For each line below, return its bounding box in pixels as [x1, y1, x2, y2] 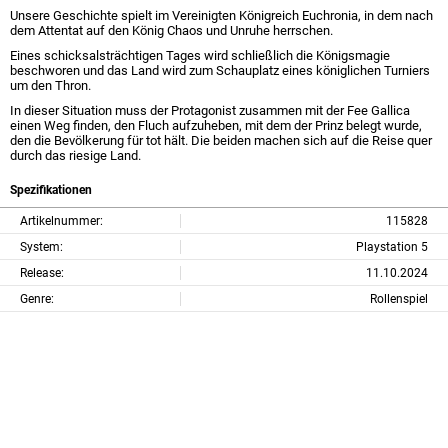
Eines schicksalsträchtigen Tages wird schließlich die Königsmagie [10, 48, 390, 63]
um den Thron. [10, 78, 91, 93]
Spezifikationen [10, 183, 92, 197]
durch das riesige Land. [10, 148, 141, 163]
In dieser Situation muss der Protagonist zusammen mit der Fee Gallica [10, 103, 410, 118]
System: [20, 239, 63, 254]
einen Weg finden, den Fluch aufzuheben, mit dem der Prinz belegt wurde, [10, 118, 422, 133]
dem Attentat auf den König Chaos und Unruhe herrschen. [10, 23, 333, 38]
